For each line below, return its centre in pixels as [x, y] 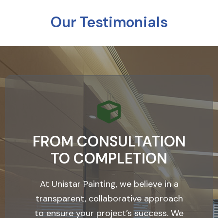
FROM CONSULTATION [109, 141]
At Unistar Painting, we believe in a [109, 184]
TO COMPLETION [109, 158]
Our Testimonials [109, 22]
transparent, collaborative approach [109, 199]
